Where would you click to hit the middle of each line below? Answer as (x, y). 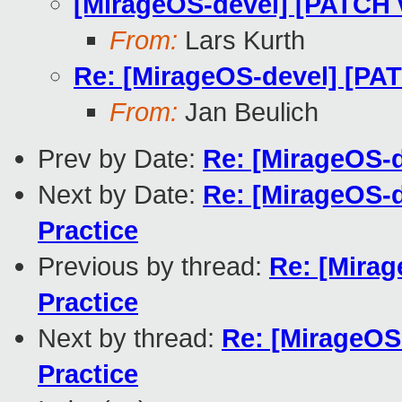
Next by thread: (130, 338)
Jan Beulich (248, 112)
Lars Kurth (241, 40)
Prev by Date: (120, 159)
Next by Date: (120, 195)
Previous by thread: (153, 267)
